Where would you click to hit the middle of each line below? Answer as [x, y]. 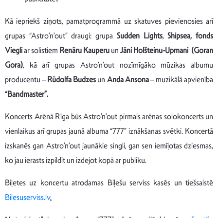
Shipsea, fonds [191, 36]
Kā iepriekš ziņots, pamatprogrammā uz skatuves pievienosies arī [109, 21]
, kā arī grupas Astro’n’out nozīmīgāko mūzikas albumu [118, 65]
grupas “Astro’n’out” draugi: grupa [59, 36]
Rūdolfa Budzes [72, 80]
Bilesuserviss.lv [27, 198]
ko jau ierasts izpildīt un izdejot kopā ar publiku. [76, 161]
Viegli [14, 51]
